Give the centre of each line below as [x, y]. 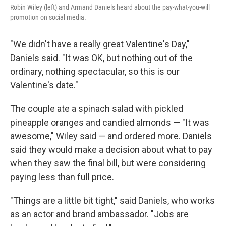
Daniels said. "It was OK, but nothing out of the [101, 58]
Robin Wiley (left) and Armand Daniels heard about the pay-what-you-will [110, 7]
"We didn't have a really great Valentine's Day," [100, 44]
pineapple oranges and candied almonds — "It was [110, 123]
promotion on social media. [48, 17]
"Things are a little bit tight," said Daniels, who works [112, 201]
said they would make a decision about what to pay [111, 150]
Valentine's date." [44, 85]
